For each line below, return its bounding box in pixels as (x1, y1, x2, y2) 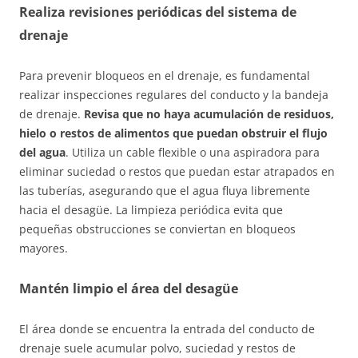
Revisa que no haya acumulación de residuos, (84, 106, 334, 122)
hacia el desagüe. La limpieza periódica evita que (19, 202, 283, 218)
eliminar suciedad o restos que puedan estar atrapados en (19, 164, 335, 180)
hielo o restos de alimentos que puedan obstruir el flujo (19, 125, 328, 141)
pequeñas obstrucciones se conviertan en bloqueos (19, 221, 296, 237)
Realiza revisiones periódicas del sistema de (19, 3, 296, 22)
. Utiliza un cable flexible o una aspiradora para (66, 145, 320, 161)
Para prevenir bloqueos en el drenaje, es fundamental (19, 68, 310, 84)
